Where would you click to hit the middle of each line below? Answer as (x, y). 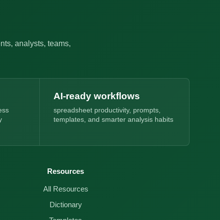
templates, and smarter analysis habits (113, 120)
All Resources (66, 189)
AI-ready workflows (96, 96)
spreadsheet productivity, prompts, (107, 110)
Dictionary (66, 205)
